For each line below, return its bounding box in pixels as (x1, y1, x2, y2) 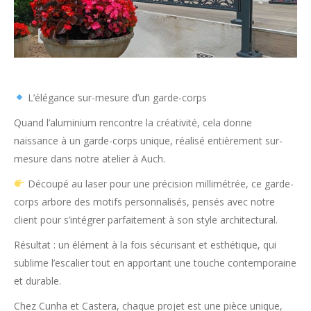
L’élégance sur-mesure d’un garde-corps (24, 91, 207, 104)
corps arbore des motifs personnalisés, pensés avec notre (14, 195, 275, 208)
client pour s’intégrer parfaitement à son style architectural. (14, 213, 278, 226)
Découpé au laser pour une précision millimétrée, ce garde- (24, 177, 294, 190)
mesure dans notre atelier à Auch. (14, 152, 165, 165)
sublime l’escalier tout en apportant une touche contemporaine (14, 256, 296, 269)
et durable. (14, 274, 61, 287)
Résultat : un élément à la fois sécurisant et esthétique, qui (14, 238, 276, 251)
